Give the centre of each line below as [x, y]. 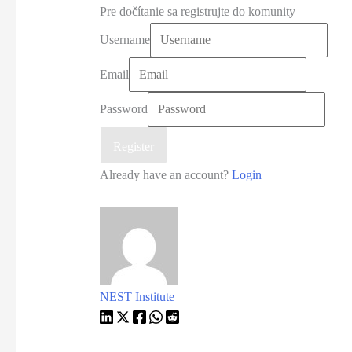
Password [123, 109]
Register [133, 146]
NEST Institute [137, 296]
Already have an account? [165, 175]
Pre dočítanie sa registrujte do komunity [197, 12]
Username [125, 40]
